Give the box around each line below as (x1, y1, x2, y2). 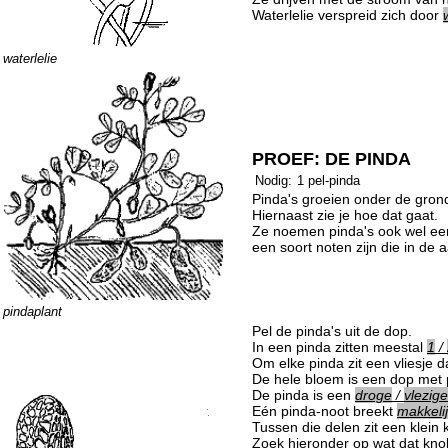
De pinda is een (252, 387, 355, 403)
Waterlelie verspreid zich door (252, 7, 443, 23)
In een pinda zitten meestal (252, 339, 427, 355)
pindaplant (3, 303, 62, 319)
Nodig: (255, 173, 292, 188)
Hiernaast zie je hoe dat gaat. (252, 207, 438, 223)
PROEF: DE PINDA (252, 149, 411, 169)
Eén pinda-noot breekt (252, 403, 397, 419)
